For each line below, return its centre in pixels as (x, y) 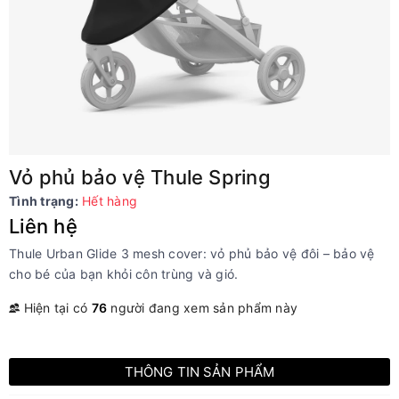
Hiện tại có (56, 308)
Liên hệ (43, 226)
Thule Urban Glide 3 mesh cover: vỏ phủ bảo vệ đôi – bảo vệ (192, 253)
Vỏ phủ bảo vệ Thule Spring (140, 177)
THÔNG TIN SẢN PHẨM (199, 372)
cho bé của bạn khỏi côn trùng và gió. (124, 274)
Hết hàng (110, 201)
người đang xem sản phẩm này (202, 308)
